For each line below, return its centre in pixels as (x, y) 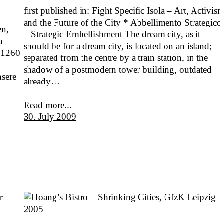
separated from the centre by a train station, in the (116, 58)
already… (42, 82)
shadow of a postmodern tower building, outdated (118, 70)
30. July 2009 (50, 117)
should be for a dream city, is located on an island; (118, 46)
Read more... (48, 105)
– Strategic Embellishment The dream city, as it (112, 34)
